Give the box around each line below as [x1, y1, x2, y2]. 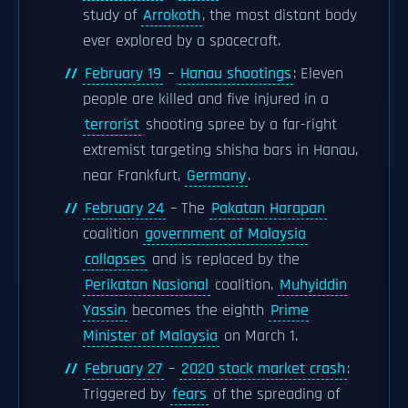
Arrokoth [143, 5, 200, 25]
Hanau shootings [180, 64, 291, 84]
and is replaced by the [148, 250, 300, 270]
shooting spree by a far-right [141, 115, 337, 135]
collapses [85, 250, 146, 270]
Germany [187, 166, 246, 186]
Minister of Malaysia [83, 326, 218, 346]
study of [83, 5, 141, 25]
